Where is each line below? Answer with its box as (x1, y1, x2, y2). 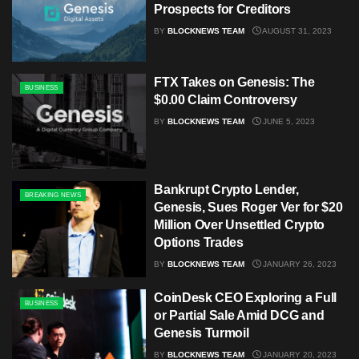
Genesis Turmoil (154, 325, 249, 340)
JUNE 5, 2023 (260, 116, 316, 126)
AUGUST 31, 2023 (260, 26, 333, 36)
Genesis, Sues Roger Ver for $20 (154, 200, 343, 215)
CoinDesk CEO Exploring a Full (154, 290, 337, 305)
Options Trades (154, 236, 244, 250)
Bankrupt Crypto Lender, (154, 183, 299, 197)
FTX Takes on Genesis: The (154, 75, 315, 89)
